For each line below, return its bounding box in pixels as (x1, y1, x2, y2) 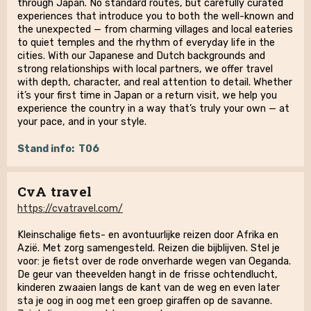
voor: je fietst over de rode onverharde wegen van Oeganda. (17, 255, 291, 267)
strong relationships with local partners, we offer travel (17, 63, 273, 75)
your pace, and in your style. (17, 116, 146, 128)
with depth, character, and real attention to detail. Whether (17, 76, 292, 88)
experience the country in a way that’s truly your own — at (17, 103, 289, 115)
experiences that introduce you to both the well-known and (17, 10, 294, 22)
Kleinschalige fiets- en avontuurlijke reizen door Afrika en (17, 229, 278, 241)
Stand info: (17, 143, 74, 155)
